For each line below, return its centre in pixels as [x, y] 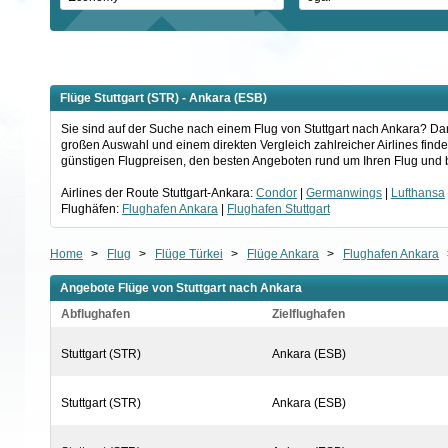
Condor [276, 192]
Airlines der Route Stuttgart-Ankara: [158, 192]
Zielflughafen [308, 313]
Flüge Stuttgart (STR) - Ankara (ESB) [163, 97]
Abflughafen [95, 313]
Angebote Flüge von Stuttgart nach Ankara [180, 287]
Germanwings [343, 192]
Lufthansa [417, 192]
